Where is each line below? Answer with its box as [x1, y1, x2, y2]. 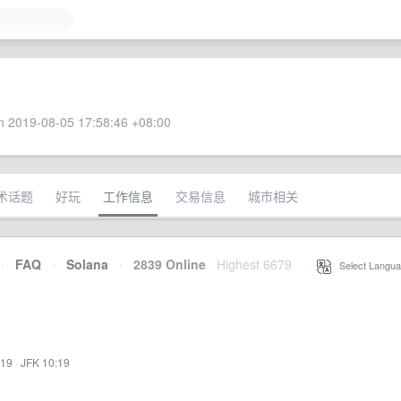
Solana [66, 255, 108, 273]
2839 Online [123, 255, 206, 273]
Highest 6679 [217, 255, 292, 273]
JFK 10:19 [21, 354, 70, 370]
